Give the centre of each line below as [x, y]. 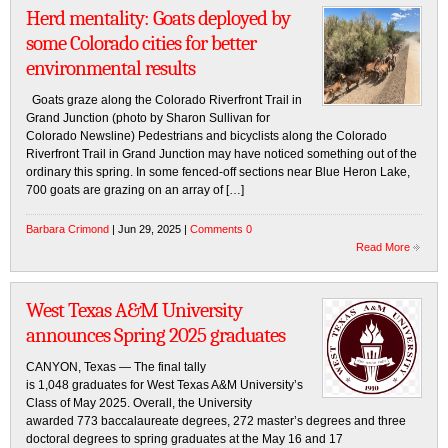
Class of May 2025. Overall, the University [139, 403]
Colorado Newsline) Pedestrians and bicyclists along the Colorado [206, 136]
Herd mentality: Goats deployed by [158, 18]
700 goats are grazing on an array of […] [135, 190]
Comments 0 [221, 229]
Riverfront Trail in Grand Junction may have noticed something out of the [221, 154]
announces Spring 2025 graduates [155, 335]
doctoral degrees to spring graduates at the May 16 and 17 [184, 439]
